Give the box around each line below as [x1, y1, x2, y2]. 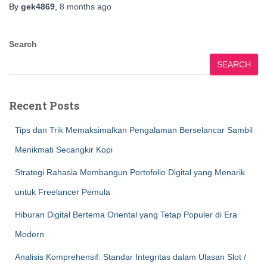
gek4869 [21, 2, 55, 11]
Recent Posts [9, 98, 79, 113]
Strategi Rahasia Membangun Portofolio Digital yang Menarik [15, 167, 245, 177]
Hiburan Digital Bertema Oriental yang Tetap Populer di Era [15, 210, 237, 219]
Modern [15, 229, 44, 239]
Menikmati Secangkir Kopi [15, 145, 113, 154]
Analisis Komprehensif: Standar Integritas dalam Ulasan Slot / [15, 252, 246, 262]
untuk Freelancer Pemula [15, 187, 110, 197]
